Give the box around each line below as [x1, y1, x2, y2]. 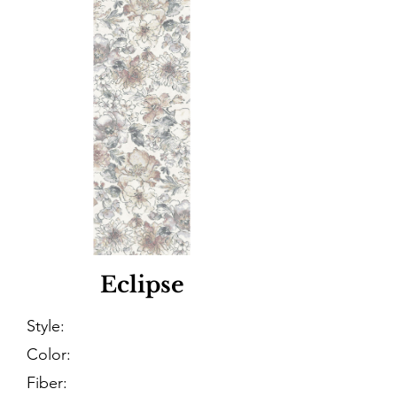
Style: [27, 316, 65, 336]
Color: [27, 345, 71, 364]
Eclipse [99, 271, 184, 299]
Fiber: [27, 373, 67, 393]
